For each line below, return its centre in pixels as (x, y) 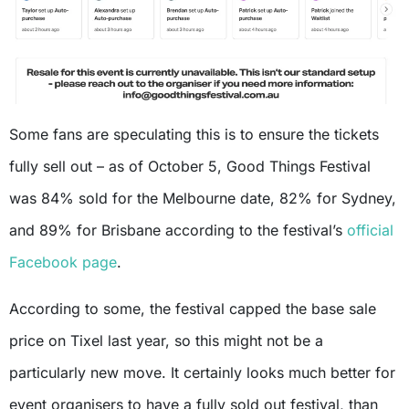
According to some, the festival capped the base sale (193, 309)
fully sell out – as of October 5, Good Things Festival (190, 167)
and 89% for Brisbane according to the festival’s (178, 231)
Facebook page (63, 262)
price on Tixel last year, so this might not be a (166, 341)
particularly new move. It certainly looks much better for (202, 373)
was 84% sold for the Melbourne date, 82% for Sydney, (203, 199)
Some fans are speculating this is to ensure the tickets (194, 135)
